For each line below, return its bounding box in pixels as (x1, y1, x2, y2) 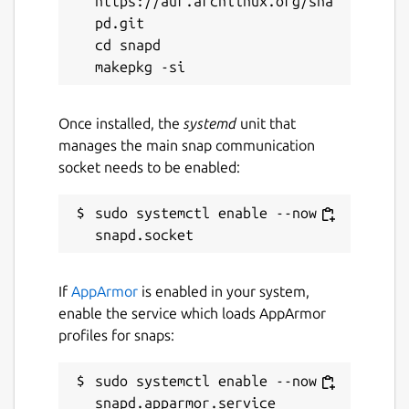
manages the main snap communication (58, 137, 315, 154)
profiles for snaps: (58, 327, 174, 344)
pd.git (95, 15, 144, 32)
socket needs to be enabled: (58, 159, 240, 176)
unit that (236, 115, 296, 132)
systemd (184, 115, 236, 132)
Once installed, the (58, 115, 184, 132)
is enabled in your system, (138, 283, 309, 300)
